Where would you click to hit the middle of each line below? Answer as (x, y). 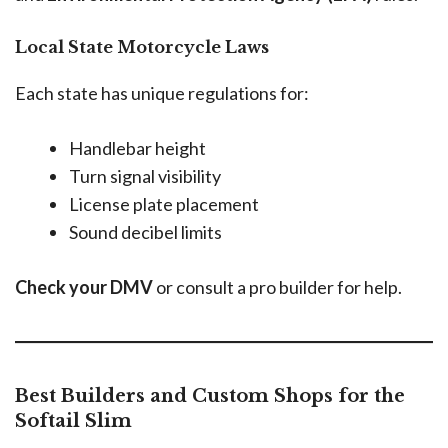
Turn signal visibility (145, 175)
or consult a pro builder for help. (277, 286)
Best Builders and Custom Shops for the (210, 395)
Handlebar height (137, 147)
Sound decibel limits (145, 231)
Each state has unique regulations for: (162, 92)
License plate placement (164, 203)
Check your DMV (84, 286)
